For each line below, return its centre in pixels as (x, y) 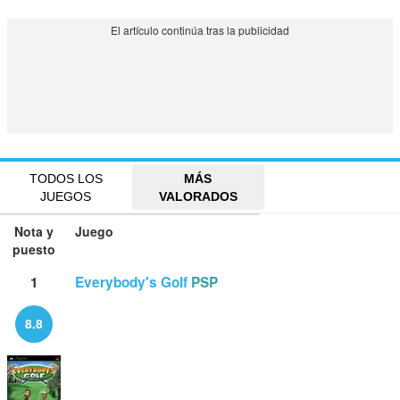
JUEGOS (66, 196)
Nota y (34, 232)
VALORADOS (198, 196)
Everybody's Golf (131, 283)
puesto (34, 250)
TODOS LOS (66, 178)
